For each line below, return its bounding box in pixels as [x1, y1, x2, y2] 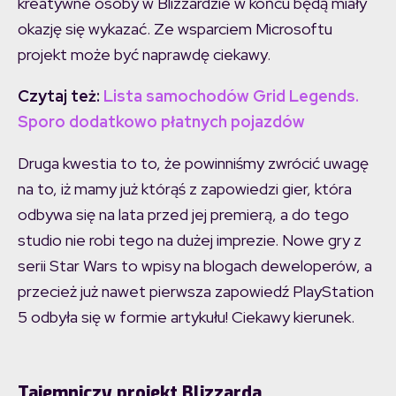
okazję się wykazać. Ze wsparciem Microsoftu [18, 19, 332, 40]
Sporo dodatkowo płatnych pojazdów [18, 111, 305, 133]
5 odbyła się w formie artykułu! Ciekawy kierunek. [18, 307, 354, 328]
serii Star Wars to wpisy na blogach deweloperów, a [18, 255, 372, 277]
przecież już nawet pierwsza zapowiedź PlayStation [18, 281, 374, 302]
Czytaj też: [18, 86, 100, 107]
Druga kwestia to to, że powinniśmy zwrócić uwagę [18, 153, 369, 174]
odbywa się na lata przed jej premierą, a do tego [18, 204, 349, 225]
